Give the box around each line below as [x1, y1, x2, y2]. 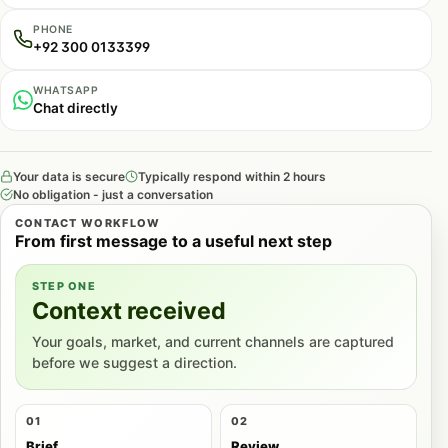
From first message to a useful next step [14, 231, 332, 252]
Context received [31, 297, 226, 326]
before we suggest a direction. [31, 354, 237, 372]
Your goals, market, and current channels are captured [31, 333, 394, 351]
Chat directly [33, 99, 118, 116]
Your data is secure [13, 168, 125, 184]
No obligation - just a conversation [13, 186, 213, 202]
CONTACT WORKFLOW [14, 216, 161, 231]
